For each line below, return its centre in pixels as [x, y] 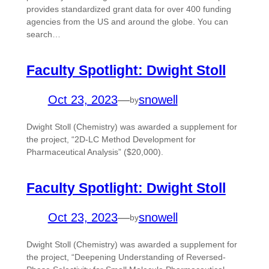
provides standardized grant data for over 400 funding [128, 9]
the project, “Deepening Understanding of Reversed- [126, 257]
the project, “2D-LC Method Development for [111, 140]
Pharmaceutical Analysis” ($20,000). [95, 152]
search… [43, 35]
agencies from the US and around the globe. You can [127, 22]
